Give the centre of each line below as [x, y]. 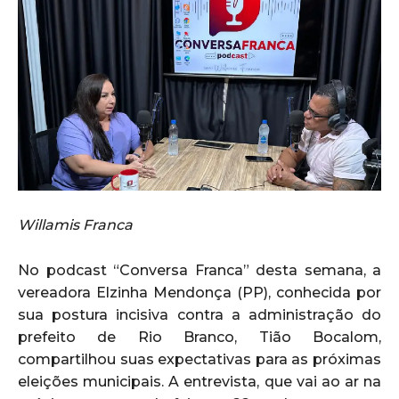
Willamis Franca [75, 224]
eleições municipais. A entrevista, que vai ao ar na [199, 381]
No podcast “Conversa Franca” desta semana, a [199, 270]
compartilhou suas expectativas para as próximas [199, 359]
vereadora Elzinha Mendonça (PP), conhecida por [199, 292]
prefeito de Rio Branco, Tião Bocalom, [199, 337]
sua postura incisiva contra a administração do [199, 314]
